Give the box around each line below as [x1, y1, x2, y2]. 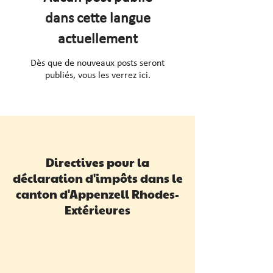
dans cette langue [44, 12, 151, 26]
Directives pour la [46, 154, 149, 170]
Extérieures [65, 202, 130, 218]
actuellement [57, 32, 138, 47]
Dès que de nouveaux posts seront [30, 58, 165, 68]
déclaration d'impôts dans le [12, 170, 183, 186]
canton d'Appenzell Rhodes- [16, 186, 179, 202]
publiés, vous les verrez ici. [44, 71, 151, 80]
